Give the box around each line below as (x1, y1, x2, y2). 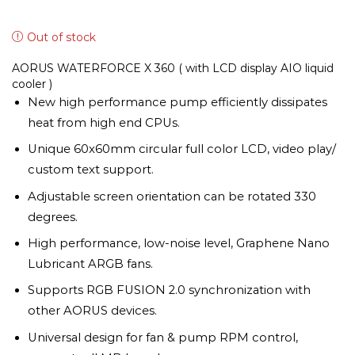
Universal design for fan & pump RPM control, (28, 330, 298, 345)
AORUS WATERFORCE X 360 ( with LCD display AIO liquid (12, 60, 334, 75)
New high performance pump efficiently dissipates (28, 94, 327, 109)
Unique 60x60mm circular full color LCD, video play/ (28, 142, 336, 157)
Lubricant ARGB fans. (28, 256, 153, 271)
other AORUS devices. (28, 303, 157, 319)
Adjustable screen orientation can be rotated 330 (28, 189, 316, 204)
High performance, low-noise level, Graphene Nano (28, 235, 330, 250)
